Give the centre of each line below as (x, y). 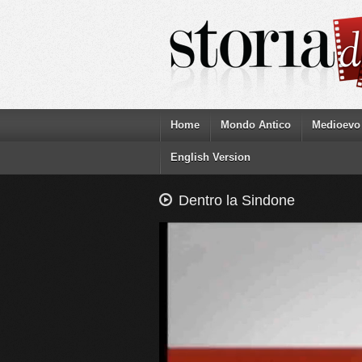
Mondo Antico (256, 125)
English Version (210, 157)
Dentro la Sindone (237, 200)
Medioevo (336, 125)
